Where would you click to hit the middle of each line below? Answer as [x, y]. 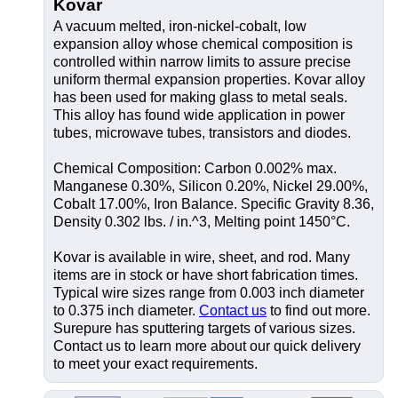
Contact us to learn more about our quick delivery [207, 346]
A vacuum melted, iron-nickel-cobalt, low [180, 26]
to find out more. [318, 310]
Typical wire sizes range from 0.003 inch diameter [209, 293]
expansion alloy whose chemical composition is [203, 44]
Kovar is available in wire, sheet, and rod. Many [202, 257]
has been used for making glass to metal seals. [200, 97]
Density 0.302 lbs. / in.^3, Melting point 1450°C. [202, 222]
